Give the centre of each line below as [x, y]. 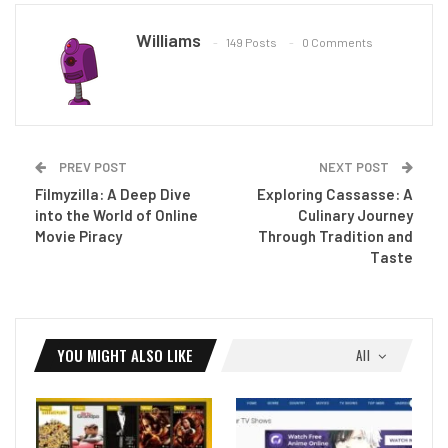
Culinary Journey [355, 214]
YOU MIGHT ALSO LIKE [125, 354]
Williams [168, 39]
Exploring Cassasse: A [335, 193]
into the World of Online [116, 214]
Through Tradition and [335, 235]
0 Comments [337, 41]
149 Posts [251, 41]
